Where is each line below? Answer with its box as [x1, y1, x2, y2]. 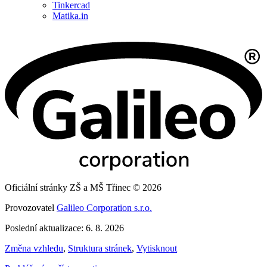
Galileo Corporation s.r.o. [57, 203, 152, 213]
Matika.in [52, 11, 88, 21]
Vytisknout [136, 243, 177, 254]
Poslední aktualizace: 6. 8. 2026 [5, 223, 124, 234]
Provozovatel [5, 203, 57, 213]
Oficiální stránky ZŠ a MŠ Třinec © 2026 [5, 182, 162, 193]
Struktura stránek [68, 243, 132, 254]
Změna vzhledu [5, 243, 63, 254]
